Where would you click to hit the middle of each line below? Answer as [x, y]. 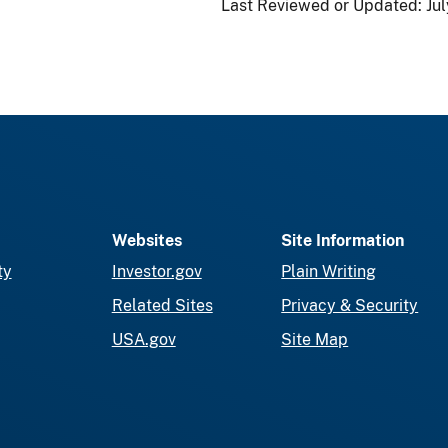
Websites [146, 240]
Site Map [315, 339]
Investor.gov [156, 271]
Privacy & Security [350, 305]
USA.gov [143, 339]
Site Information [343, 240]
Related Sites [162, 305]
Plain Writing [329, 271]
